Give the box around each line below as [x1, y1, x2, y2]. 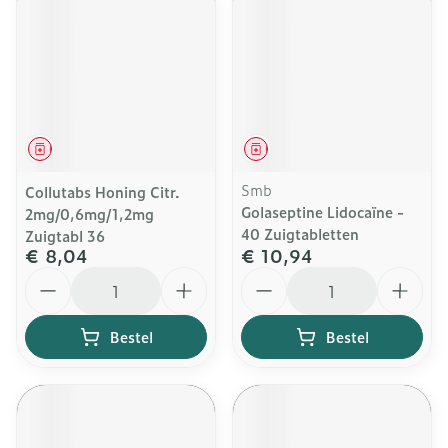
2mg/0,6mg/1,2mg [25, 203, 154, 224]
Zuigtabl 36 [25, 225, 105, 246]
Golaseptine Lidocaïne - [241, 201, 404, 222]
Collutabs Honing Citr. [25, 181, 180, 202]
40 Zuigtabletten [241, 223, 359, 244]
